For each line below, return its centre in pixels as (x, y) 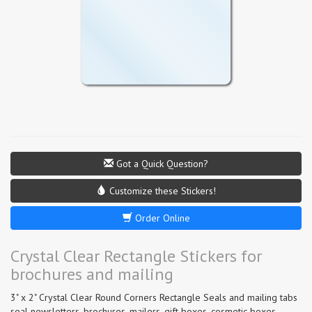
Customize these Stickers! (161, 190)
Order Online (161, 218)
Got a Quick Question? (161, 163)
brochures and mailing (92, 274)
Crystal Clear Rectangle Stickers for (136, 256)
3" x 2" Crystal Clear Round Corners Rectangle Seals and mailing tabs (154, 297)
